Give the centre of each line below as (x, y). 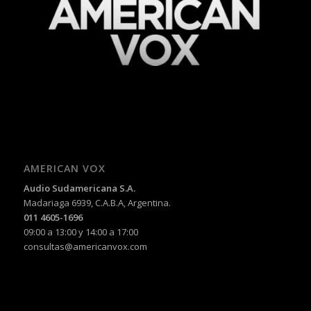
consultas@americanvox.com (85, 246)
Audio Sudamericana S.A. (79, 188)
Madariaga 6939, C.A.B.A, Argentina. (97, 202)
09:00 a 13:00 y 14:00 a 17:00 (81, 232)
